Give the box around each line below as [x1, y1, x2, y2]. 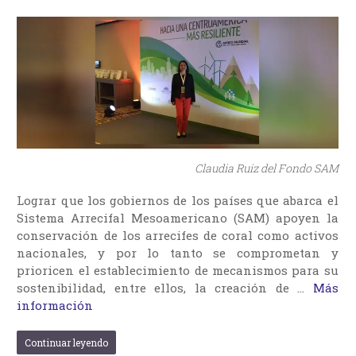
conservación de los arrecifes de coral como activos [17, 226, 339, 243]
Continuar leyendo [25, 335, 109, 349]
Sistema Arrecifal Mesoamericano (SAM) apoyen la [17, 209, 339, 226]
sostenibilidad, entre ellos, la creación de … [17, 279, 313, 296]
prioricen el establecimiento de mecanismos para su [17, 261, 339, 278]
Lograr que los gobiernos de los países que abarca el [17, 192, 339, 208]
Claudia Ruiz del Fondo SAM [194, 160, 339, 176]
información [17, 296, 94, 313]
